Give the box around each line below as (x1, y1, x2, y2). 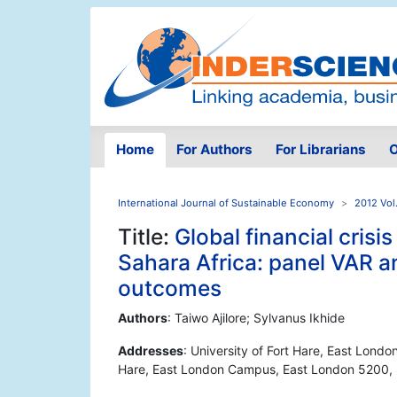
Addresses (118, 343, 183, 359)
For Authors (176, 141, 253, 159)
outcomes (118, 275, 222, 302)
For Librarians (275, 141, 366, 159)
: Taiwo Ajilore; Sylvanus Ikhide (167, 310, 345, 326)
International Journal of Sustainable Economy (118, 197, 334, 210)
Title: (118, 223, 175, 251)
